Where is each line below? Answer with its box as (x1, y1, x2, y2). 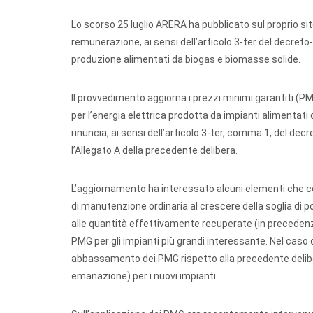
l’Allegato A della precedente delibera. (71, 145, 238, 156)
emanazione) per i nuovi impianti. (71, 270, 218, 282)
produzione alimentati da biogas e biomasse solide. (71, 54, 300, 65)
